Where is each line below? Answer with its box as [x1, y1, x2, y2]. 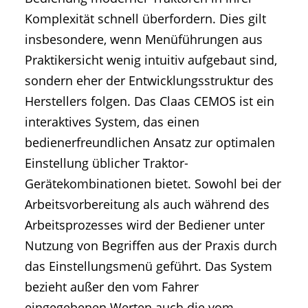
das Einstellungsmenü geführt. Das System [25, 257, 272, 274]
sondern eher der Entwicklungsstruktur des [25, 71, 274, 89]
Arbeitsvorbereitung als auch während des [25, 195, 269, 212]
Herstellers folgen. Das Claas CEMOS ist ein [25, 92, 274, 109]
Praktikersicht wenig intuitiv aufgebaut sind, [25, 51, 277, 68]
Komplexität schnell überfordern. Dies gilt [25, 10, 266, 27]
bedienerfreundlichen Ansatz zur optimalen [25, 133, 275, 151]
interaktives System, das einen [25, 113, 199, 130]
